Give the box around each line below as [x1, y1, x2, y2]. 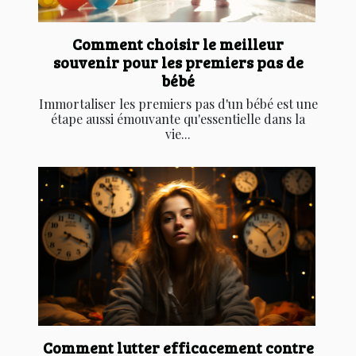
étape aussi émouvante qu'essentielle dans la [51, 110, 305, 128]
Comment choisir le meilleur [72, 33, 284, 55]
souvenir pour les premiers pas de [52, 52, 304, 73]
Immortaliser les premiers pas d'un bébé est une [38, 95, 318, 113]
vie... [165, 126, 191, 143]
